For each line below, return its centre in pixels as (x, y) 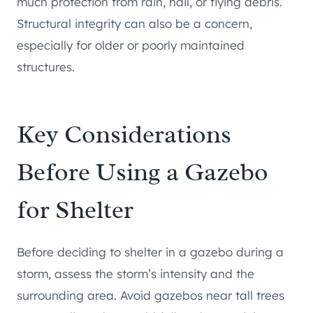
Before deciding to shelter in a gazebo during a (150, 252)
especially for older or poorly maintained (131, 45)
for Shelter (75, 210)
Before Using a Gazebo (143, 172)
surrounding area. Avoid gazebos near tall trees (151, 296)
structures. (46, 67)
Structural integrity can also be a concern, (134, 24)
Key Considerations (124, 134)
